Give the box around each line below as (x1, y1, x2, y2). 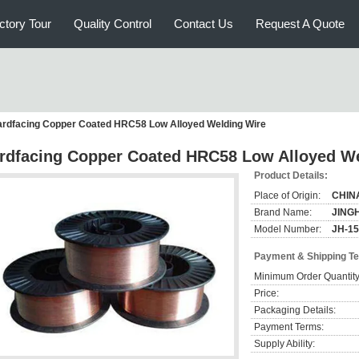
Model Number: (254, 224, 321, 235)
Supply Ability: (254, 338, 315, 349)
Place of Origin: (254, 190, 321, 201)
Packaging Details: (254, 305, 336, 316)
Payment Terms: (254, 321, 324, 333)
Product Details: (254, 170, 328, 181)
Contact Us (174, 17, 233, 30)
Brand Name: (254, 207, 312, 218)
